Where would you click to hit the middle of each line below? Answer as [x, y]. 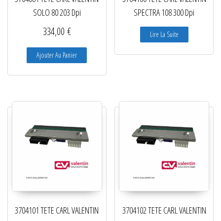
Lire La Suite [164, 35]
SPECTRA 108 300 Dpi [164, 13]
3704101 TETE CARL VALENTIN [57, 210]
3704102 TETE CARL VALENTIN [164, 210]
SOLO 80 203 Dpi [57, 13]
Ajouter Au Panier [57, 55]
